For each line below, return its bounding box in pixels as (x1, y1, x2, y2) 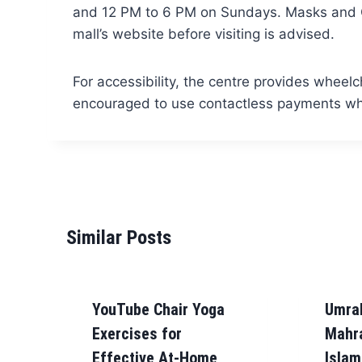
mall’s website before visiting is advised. (72, 25, 335, 42)
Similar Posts (65, 225, 171, 249)
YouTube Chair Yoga (91, 299, 225, 319)
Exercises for (91, 323, 182, 343)
